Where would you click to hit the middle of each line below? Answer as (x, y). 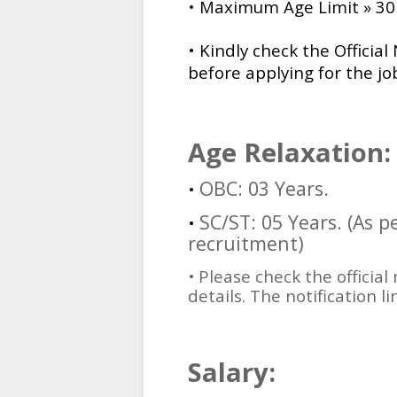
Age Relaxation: (289, 153)
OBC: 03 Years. (264, 189)
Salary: (232, 373)
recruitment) (246, 244)
